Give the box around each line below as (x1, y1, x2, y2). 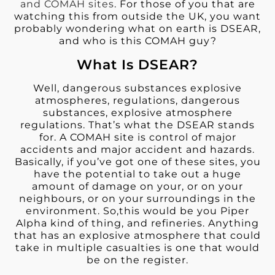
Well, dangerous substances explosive (33, 82, 242, 94)
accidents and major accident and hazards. (20, 143, 255, 155)
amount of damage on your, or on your (32, 180, 243, 192)
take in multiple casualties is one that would (15, 241, 260, 254)
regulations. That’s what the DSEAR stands (20, 118, 255, 131)
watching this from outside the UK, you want (14, 10, 261, 23)
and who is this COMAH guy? (58, 35, 217, 47)
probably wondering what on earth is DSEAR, (14, 23, 261, 35)
